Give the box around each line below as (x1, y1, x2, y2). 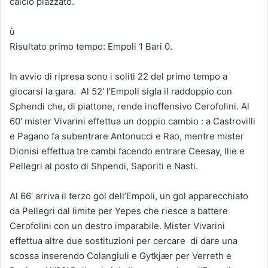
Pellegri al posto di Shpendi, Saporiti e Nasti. (10, 160, 198, 172)
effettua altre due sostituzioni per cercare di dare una (10, 234, 237, 246)
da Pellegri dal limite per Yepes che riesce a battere (10, 205, 228, 217)
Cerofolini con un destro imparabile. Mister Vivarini (10, 220, 225, 232)
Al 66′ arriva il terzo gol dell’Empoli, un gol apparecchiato (10, 190, 248, 202)
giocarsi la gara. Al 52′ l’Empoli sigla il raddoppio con (10, 85, 232, 97)
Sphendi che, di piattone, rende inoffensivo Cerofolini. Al (10, 100, 249, 112)
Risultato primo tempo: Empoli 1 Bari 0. (10, 40, 172, 52)
